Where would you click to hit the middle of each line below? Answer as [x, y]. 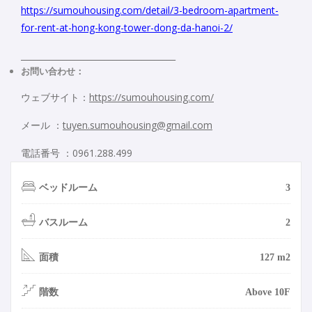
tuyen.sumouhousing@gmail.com [138, 125]
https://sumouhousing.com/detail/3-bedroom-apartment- [150, 10]
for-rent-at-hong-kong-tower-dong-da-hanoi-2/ [127, 27]
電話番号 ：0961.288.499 [77, 153]
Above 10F [268, 292]
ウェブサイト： [55, 97]
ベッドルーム [68, 187]
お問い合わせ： [53, 71]
